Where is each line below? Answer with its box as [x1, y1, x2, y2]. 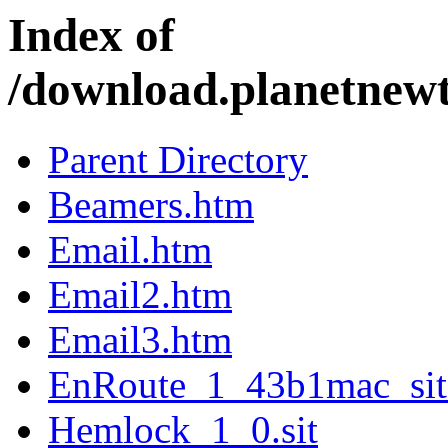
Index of [8, 9, 175, 61]
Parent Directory [48, 138, 308, 182]
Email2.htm [48, 273, 232, 317]
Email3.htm [48, 318, 232, 362]
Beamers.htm [48, 183, 254, 227]
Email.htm [48, 228, 212, 272]
